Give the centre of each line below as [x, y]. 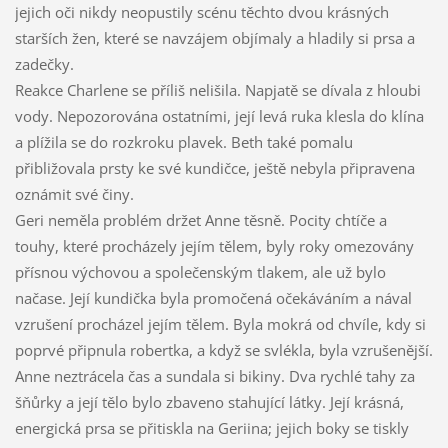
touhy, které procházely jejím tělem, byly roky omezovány [214, 246]
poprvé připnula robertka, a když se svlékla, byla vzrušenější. [223, 350]
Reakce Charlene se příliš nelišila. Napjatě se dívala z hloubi [217, 90]
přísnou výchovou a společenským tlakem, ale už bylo [200, 272]
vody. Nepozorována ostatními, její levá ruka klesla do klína [219, 116]
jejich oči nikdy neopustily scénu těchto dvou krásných [201, 12]
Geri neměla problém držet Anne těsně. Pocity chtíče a [200, 220]
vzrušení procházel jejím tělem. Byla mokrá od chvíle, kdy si [220, 324]
